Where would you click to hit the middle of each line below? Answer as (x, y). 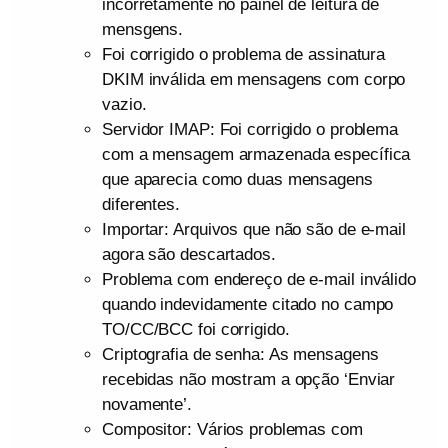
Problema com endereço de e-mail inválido (259, 279)
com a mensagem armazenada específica (256, 154)
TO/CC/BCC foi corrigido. (196, 329)
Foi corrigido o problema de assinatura (244, 54)
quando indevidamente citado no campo (248, 304)
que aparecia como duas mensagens (237, 179)
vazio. (124, 104)
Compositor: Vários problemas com (232, 429)
